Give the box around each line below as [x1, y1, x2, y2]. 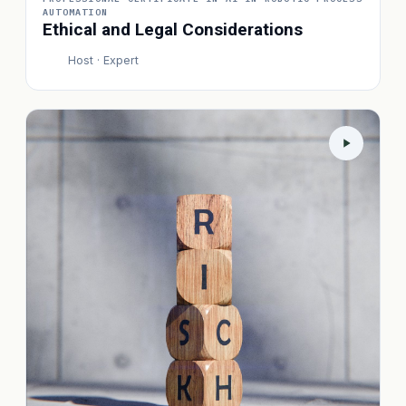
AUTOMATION [43, 6, 108, 18]
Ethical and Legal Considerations [43, 19, 303, 40]
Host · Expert [68, 53, 139, 67]
